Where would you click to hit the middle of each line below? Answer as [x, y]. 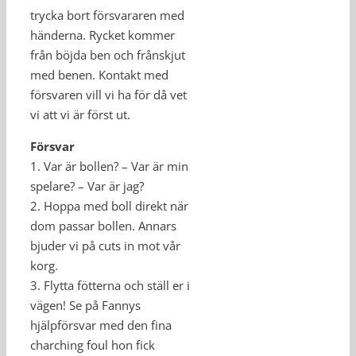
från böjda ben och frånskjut [108, 55]
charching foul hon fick [93, 345]
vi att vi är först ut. [80, 114]
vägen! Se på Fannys [85, 305]
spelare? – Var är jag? [87, 186]
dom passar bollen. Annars [103, 226]
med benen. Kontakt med [99, 75]
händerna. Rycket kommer [103, 35]
